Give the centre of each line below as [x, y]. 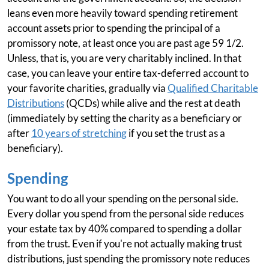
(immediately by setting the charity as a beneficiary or [125, 118]
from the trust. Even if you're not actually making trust [125, 243]
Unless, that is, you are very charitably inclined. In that [124, 58]
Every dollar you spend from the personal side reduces [125, 213]
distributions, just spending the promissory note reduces [128, 258]
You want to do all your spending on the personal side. [123, 198]
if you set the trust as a [176, 133]
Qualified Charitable [213, 88]
